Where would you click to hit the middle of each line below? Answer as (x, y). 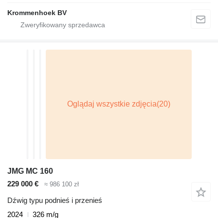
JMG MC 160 (30, 171)
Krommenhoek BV (37, 12)
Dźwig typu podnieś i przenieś (55, 200)
